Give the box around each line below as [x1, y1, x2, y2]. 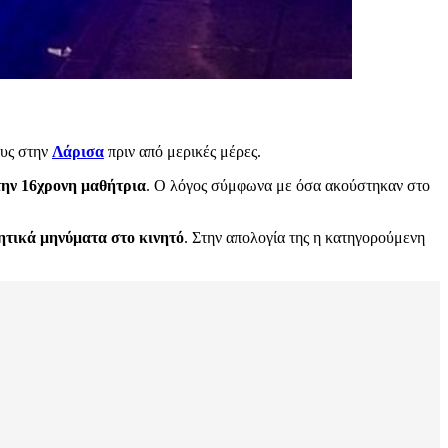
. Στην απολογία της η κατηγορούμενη [184, 229, 425, 247]
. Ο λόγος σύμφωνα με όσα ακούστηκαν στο [146, 177, 430, 195]
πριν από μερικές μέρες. [104, 143, 261, 161]
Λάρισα [52, 143, 104, 161]
